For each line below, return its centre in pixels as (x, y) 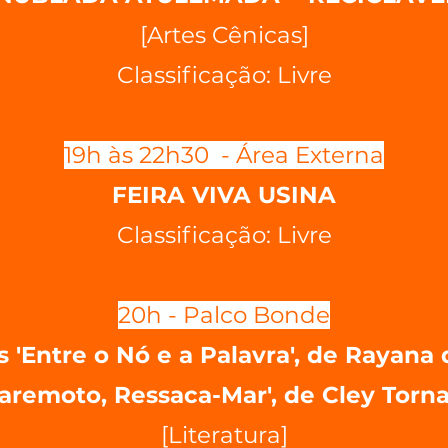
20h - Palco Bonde (224, 315)
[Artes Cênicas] (224, 35)
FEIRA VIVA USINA (224, 195)
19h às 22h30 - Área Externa (224, 155)
